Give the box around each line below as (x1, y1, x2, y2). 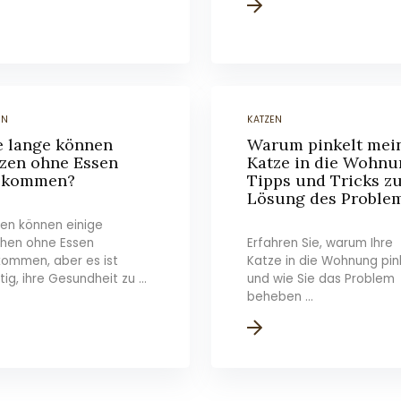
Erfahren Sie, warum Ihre (247, 235, 394, 252)
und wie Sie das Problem (247, 270, 396, 287)
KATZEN (247, 113, 283, 126)
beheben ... (247, 288, 314, 305)
